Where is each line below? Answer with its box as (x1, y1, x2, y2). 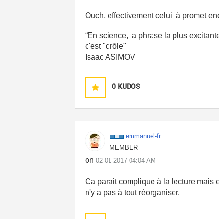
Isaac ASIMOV (85, 53, 136, 61)
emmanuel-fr (126, 132, 161, 140)
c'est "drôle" (85, 42, 127, 50)
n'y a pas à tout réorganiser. (85, 188, 180, 197)
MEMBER (109, 144, 138, 151)
